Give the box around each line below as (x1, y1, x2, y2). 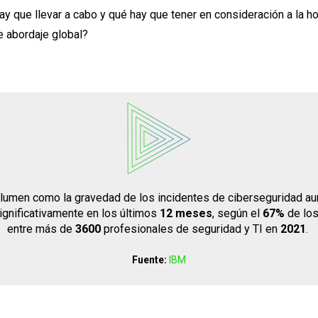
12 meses (159, 207, 212, 221)
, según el (212, 207, 263, 221)
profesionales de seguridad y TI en (101, 222, 280, 236)
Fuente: (132, 253, 167, 265)
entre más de (7, 222, 75, 236)
